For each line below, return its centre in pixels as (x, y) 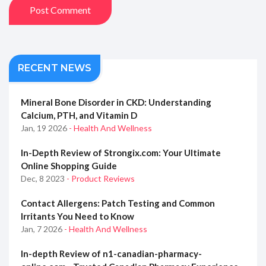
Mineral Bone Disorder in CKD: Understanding (116, 102)
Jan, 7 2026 (42, 229)
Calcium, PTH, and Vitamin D (79, 115)
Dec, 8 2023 (44, 178)
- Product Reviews (101, 178)
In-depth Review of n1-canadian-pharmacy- (111, 253)
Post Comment (60, 9)
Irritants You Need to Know (77, 216)
